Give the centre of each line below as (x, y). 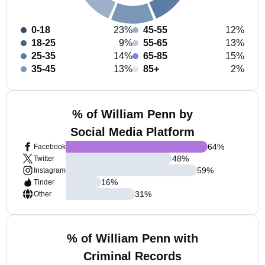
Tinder (44, 182)
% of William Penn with (132, 238)
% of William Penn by (132, 114)
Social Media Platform (132, 132)
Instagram (50, 170)
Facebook (50, 147)
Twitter (44, 159)
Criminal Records (132, 256)
